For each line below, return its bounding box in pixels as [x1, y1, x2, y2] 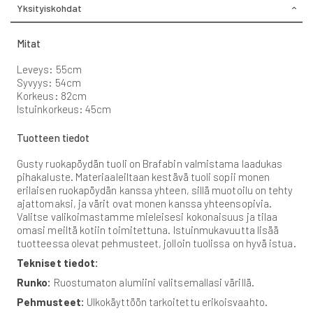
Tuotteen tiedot [17, 131, 90, 145]
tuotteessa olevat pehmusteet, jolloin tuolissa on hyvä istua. [17, 237, 296, 250]
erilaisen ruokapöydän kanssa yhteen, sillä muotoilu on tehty [17, 184, 293, 197]
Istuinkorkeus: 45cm [17, 102, 112, 115]
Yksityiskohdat [17, 1, 82, 14]
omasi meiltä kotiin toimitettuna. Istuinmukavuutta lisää [17, 224, 279, 237]
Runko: [17, 276, 54, 289]
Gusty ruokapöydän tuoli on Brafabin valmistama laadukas [17, 157, 283, 170]
